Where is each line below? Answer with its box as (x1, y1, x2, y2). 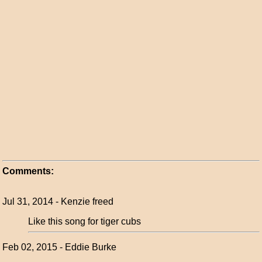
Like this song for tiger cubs (28, 216, 142, 226)
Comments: (2, 166, 54, 176)
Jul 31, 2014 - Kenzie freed (2, 196, 114, 206)
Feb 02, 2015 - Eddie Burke (2, 242, 117, 252)
